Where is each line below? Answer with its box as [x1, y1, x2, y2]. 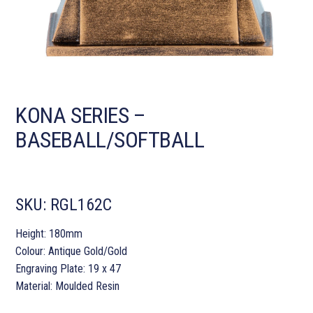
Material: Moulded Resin [15, 279, 120, 293]
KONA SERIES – [15, 102, 146, 129]
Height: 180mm [15, 227, 83, 241]
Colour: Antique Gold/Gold [15, 245, 128, 259]
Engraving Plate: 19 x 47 [15, 262, 122, 276]
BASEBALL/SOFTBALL [15, 126, 205, 154]
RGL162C [50, 195, 112, 215]
